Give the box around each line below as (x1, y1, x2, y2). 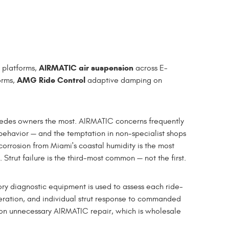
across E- (133, 63, 168, 73)
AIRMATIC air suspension (39, 62, 133, 73)
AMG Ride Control (17, 75, 85, 85)
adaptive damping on (85, 75, 162, 85)
